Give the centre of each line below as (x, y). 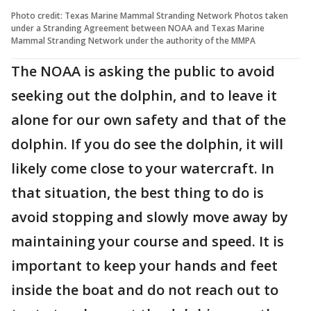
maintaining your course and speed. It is (148, 241)
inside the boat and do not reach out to (145, 289)
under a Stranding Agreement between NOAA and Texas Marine (138, 28)
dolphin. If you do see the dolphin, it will (147, 144)
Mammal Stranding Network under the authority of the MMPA (133, 40)
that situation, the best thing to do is (137, 192)
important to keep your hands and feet (144, 265)
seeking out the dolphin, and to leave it (144, 95)
